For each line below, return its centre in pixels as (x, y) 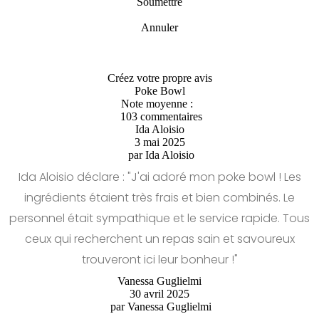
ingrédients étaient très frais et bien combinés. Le (159, 198)
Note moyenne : (158, 104)
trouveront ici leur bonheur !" (159, 260)
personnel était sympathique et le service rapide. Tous (159, 219)
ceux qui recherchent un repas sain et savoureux (159, 239)
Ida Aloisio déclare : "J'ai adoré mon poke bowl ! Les (159, 177)
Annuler (159, 28)
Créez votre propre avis (159, 78)
